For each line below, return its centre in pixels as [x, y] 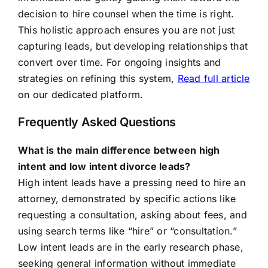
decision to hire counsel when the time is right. [126, 14]
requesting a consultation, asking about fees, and [132, 215]
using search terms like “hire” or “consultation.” [127, 231]
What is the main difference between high [119, 150]
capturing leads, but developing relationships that [133, 46]
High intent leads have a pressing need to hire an [131, 183]
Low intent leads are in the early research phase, [130, 247]
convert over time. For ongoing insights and [119, 63]
